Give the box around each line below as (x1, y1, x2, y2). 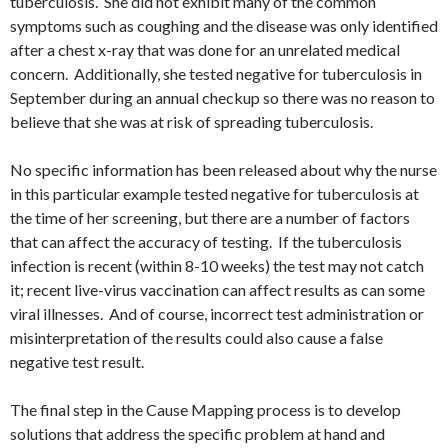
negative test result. (10, 352, 144, 372)
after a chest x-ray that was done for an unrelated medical (10, 40, 400, 60)
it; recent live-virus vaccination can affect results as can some (10, 280, 425, 300)
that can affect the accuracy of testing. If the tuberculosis (10, 232, 402, 252)
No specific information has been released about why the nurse (10, 160, 437, 180)
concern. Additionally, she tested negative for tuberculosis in (10, 64, 422, 84)
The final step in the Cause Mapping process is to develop (10, 400, 401, 420)
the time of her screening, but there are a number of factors (10, 208, 410, 228)
